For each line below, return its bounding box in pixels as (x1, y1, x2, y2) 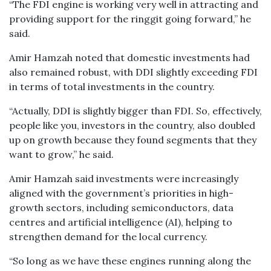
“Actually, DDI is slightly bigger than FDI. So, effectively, (9, 105, 262, 117)
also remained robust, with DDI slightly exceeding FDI (9, 66, 258, 78)
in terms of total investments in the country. (9, 80, 215, 93)
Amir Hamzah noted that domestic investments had (9, 51, 250, 64)
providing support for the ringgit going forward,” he (9, 13, 251, 25)
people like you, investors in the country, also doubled (9, 119, 255, 131)
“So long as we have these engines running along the (9, 255, 251, 267)
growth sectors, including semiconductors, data (9, 201, 233, 214)
